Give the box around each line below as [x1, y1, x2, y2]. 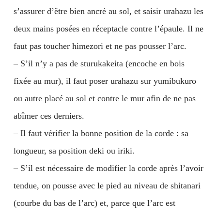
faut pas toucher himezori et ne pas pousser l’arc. [14, 41, 186, 51]
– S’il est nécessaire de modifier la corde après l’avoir [14, 163, 203, 173]
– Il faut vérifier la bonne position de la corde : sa [14, 128, 188, 138]
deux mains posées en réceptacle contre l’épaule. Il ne [14, 24, 203, 33]
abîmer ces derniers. [14, 111, 84, 121]
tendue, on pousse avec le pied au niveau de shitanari [14, 181, 201, 190]
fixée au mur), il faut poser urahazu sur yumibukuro [14, 76, 196, 86]
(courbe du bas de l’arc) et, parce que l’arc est [14, 198, 175, 208]
